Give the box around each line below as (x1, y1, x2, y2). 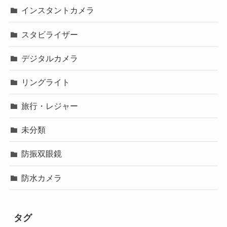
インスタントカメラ (21, 6, 95, 15)
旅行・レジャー (21, 101, 79, 111)
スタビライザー (21, 29, 79, 39)
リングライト (21, 77, 70, 87)
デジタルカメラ (21, 53, 79, 63)
